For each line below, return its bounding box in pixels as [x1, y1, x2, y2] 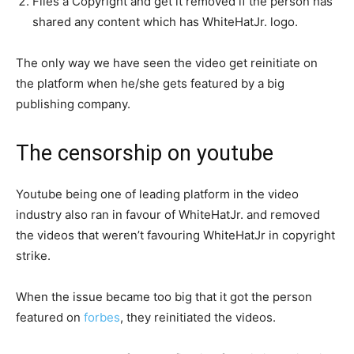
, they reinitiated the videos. [120, 309, 276, 325]
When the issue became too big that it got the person [16, 288, 312, 304]
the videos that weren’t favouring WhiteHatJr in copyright [16, 227, 335, 243]
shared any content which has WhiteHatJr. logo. [32, 13, 298, 29]
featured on [16, 309, 84, 325]
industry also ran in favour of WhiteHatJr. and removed [16, 206, 320, 222]
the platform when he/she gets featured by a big [16, 75, 284, 91]
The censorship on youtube [16, 140, 273, 166]
